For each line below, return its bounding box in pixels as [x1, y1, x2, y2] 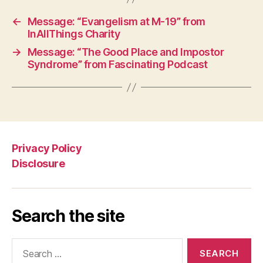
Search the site [12, 206, 124, 226]
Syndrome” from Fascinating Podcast [27, 58, 208, 70]
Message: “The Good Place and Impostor [27, 46, 224, 58]
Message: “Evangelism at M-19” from [27, 15, 205, 28]
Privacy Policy [12, 141, 82, 154]
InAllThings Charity [27, 28, 120, 40]
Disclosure [12, 157, 65, 170]
